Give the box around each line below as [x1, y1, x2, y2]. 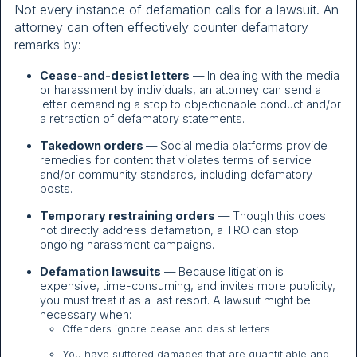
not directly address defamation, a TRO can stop [40, 223, 299, 237]
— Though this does [215, 209, 326, 223]
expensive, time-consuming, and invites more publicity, [40, 279, 335, 293]
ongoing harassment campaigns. [40, 237, 214, 252]
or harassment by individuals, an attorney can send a [40, 83, 321, 97]
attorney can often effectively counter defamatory [14, 18, 308, 35]
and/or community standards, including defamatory [40, 167, 312, 182]
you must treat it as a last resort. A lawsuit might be [40, 293, 311, 308]
